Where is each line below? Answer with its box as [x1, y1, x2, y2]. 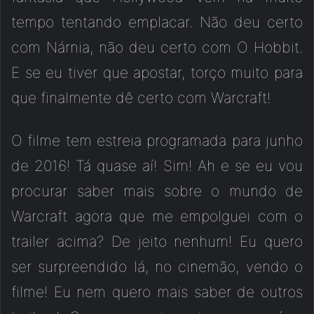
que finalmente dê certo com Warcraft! [11, 89, 271, 107]
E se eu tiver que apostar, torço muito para [11, 64, 303, 82]
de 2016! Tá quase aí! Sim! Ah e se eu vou [11, 157, 303, 175]
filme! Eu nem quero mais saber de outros [11, 283, 303, 301]
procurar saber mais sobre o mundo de [11, 182, 303, 200]
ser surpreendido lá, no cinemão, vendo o [11, 258, 303, 276]
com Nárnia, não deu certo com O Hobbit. [11, 39, 303, 57]
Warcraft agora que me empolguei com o [11, 207, 303, 226]
